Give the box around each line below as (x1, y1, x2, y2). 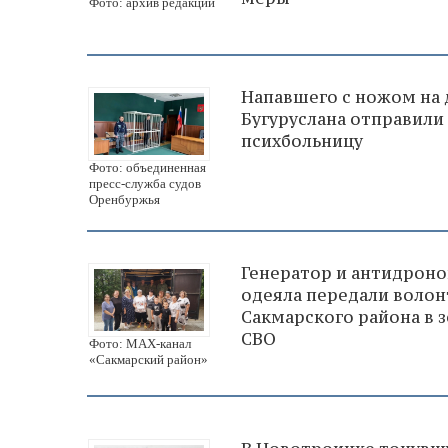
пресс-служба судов (89, 176, 201, 192)
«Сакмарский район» (89, 351, 208, 367)
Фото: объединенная (89, 160, 206, 176)
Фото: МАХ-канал (89, 335, 191, 351)
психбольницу (241, 130, 363, 153)
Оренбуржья (89, 192, 160, 208)
